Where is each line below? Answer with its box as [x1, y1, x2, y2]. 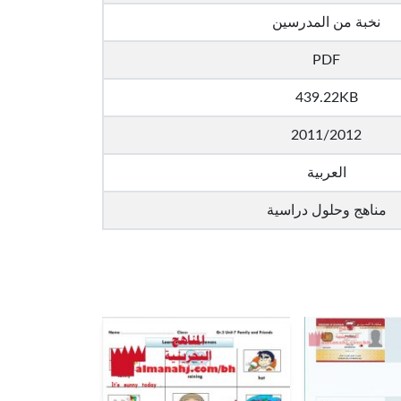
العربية [306, 166, 346, 180]
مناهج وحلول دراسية [266, 203, 387, 218]
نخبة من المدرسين [272, 15, 380, 30]
